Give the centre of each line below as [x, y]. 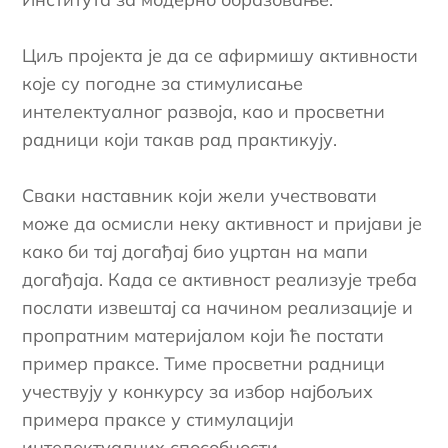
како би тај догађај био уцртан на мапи [195, 251]
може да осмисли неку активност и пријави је [222, 223]
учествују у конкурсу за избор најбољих [198, 391]
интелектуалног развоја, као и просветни [204, 111]
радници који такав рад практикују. [180, 139]
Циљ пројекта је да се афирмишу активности [220, 55]
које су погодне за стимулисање [163, 83]
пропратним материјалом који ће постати [203, 335]
